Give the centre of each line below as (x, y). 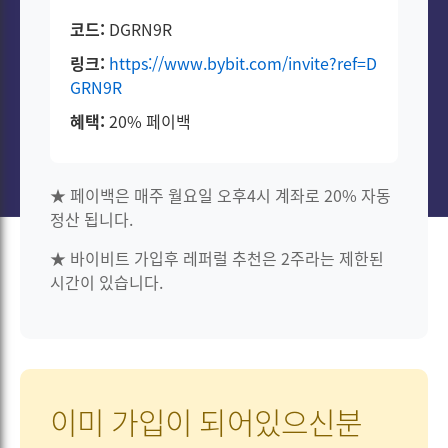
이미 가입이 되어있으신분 (206, 421)
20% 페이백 (148, 121)
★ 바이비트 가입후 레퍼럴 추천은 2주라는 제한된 (217, 258)
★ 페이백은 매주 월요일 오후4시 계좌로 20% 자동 (220, 195)
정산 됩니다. (91, 219)
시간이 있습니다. (106, 282)
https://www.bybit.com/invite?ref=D (243, 63)
